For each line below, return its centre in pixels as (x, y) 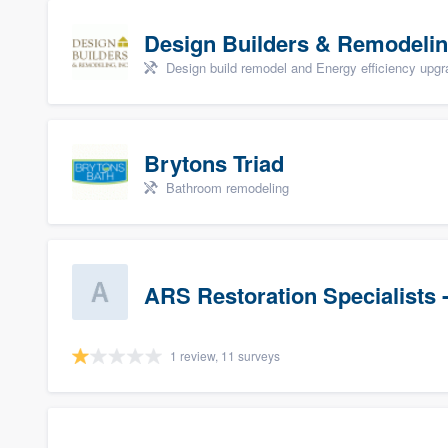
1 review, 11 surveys (225, 355)
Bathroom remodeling (225, 187)
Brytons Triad (214, 163)
